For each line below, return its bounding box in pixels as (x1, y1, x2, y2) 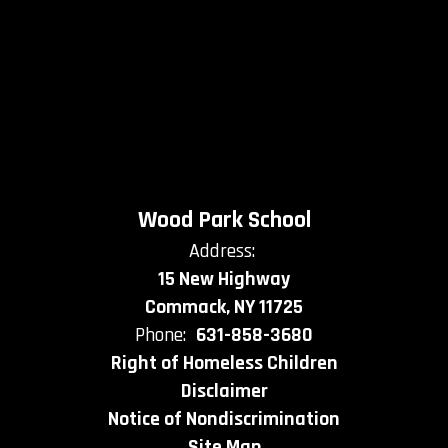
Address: (188, 238, 255, 264)
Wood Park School (137, 205, 311, 235)
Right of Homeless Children (110, 350, 338, 376)
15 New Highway (158, 266, 290, 292)
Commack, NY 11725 (145, 294, 303, 320)
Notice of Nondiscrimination (108, 406, 340, 432)
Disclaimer (180, 378, 268, 404)
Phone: (135, 322, 186, 348)
